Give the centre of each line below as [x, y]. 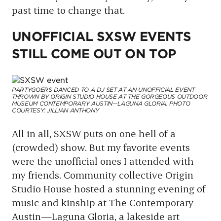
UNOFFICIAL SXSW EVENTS [102, 37]
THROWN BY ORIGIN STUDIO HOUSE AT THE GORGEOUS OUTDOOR [110, 97]
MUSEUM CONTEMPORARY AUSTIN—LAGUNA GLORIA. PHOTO [101, 104]
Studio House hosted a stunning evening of [109, 188]
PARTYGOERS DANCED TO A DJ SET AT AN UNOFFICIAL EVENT [103, 90]
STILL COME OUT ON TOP [94, 55]
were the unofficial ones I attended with [103, 161]
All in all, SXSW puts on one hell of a [94, 133]
